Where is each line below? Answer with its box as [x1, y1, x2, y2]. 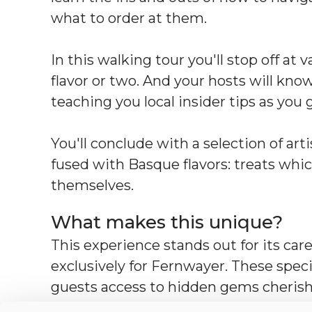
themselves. [51, 176, 134, 194]
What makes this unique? [51, 210, 283, 233]
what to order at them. [51, 9, 207, 26]
